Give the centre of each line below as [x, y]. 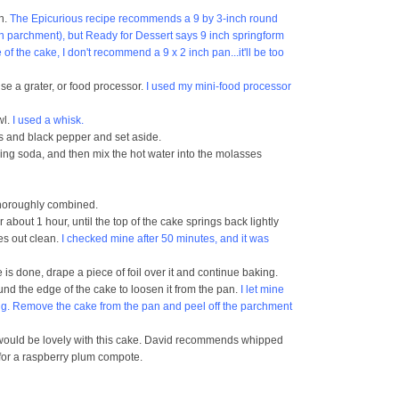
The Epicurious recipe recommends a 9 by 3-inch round [144, 19]
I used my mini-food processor [219, 86]
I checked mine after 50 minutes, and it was [164, 239]
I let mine [262, 289]
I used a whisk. [47, 120]
